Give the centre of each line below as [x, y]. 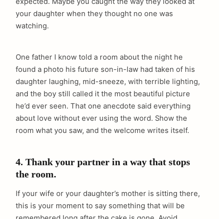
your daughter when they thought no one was [94, 14]
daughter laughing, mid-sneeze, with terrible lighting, [108, 82]
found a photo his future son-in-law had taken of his [105, 70]
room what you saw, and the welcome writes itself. [102, 131]
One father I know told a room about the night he [99, 57]
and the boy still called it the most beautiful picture [103, 94]
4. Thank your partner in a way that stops [103, 162]
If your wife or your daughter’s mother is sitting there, [108, 193]
